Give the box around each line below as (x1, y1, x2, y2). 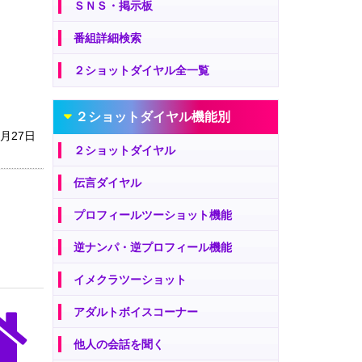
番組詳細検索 (74, 31, 141, 44)
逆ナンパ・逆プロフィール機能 (74, 241, 232, 255)
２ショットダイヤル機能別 (74, 110, 230, 124)
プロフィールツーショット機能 (74, 208, 232, 222)
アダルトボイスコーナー (74, 305, 198, 319)
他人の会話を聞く (74, 338, 164, 351)
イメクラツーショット (74, 273, 187, 287)
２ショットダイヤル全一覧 (74, 63, 209, 77)
